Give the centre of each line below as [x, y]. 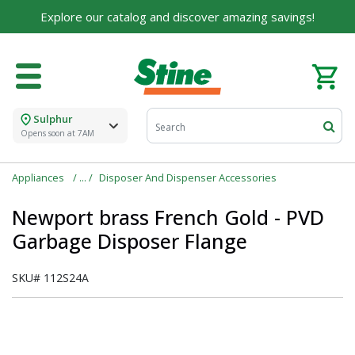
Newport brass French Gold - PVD [168, 218]
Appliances [39, 178]
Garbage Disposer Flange [130, 241]
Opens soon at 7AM [57, 134]
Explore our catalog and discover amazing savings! [177, 17]
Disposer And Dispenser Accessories [188, 178]
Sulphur [53, 119]
